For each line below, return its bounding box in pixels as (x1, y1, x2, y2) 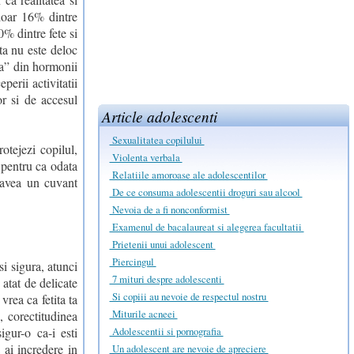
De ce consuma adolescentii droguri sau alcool (109, 184, 303, 199)
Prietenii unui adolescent (109, 236, 216, 251)
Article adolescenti (102, 105, 218, 126)
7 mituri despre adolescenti (109, 271, 224, 286)
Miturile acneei (109, 306, 178, 321)
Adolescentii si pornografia (109, 323, 224, 338)
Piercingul (109, 254, 156, 269)
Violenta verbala (109, 149, 183, 164)
